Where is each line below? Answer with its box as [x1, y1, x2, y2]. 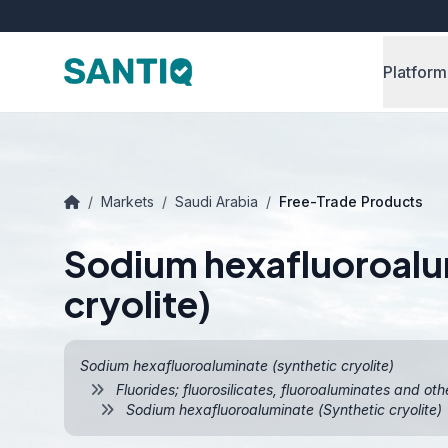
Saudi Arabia [175, 193, 258, 210]
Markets [101, 193, 154, 210]
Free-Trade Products [279, 193, 423, 210]
